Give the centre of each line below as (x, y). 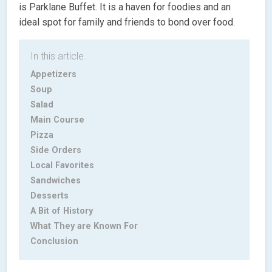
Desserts (50, 195)
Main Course (58, 120)
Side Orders (56, 150)
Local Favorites (63, 165)
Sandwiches (56, 180)
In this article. (59, 56)
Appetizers (54, 74)
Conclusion (55, 241)
